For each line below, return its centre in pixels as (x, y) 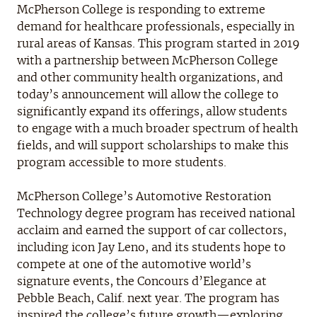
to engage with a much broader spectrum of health (157, 128)
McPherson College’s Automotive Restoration (144, 196)
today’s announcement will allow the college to (148, 94)
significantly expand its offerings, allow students (152, 111)
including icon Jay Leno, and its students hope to (151, 247)
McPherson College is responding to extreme (141, 10)
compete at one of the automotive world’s (134, 264)
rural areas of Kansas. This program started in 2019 (158, 44)
